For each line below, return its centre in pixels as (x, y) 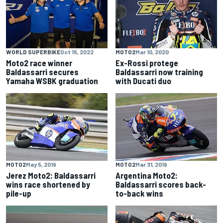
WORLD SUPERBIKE (33, 52)
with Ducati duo (143, 81)
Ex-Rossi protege (147, 63)
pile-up (19, 193)
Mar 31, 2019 (151, 165)
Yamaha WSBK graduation (52, 81)
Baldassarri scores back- (161, 184)
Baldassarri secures (42, 72)
